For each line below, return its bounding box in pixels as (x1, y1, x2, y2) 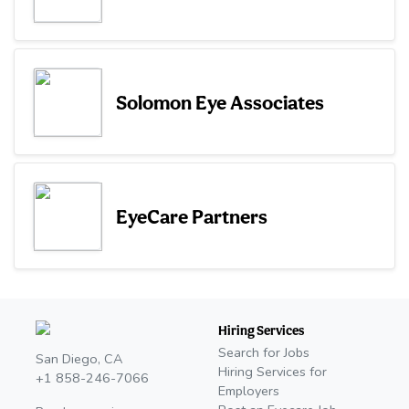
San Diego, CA (36, 350, 122, 369)
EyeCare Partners (116, 204, 267, 228)
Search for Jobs (218, 343, 309, 362)
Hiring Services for (218, 362, 327, 382)
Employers (218, 382, 279, 401)
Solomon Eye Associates (116, 89, 324, 114)
